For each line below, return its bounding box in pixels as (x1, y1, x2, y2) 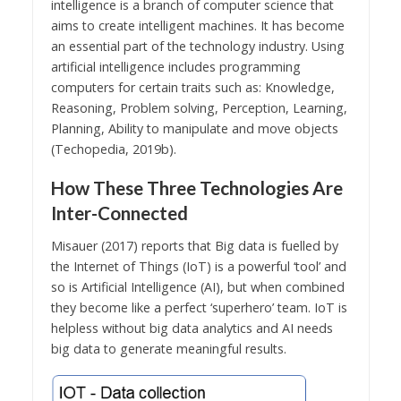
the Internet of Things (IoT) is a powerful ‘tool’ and (50, 258, 346, 276)
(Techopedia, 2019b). (50, 141, 176, 158)
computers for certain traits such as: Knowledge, (50, 79, 335, 97)
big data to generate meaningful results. (50, 340, 286, 358)
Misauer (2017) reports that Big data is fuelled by (50, 237, 338, 255)
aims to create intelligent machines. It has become (50, 17, 345, 35)
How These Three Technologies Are (50, 177, 343, 200)
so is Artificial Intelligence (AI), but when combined (50, 278, 345, 296)
